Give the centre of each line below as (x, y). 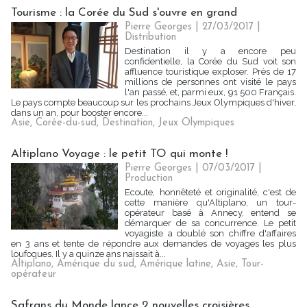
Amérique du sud (96, 264)
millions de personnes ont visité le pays (210, 82)
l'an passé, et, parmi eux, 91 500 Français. (210, 92)
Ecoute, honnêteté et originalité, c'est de (210, 192)
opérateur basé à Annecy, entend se (210, 213)
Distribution (151, 37)
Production (149, 179)
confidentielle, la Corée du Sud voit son (210, 61)
